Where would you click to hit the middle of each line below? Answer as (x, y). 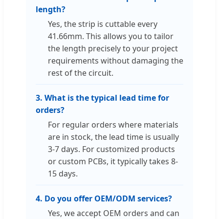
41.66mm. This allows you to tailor (111, 36)
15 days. (63, 174)
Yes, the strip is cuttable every (103, 24)
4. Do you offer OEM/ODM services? (104, 199)
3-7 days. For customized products (111, 149)
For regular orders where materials (113, 125)
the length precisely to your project (113, 49)
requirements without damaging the (116, 61)
